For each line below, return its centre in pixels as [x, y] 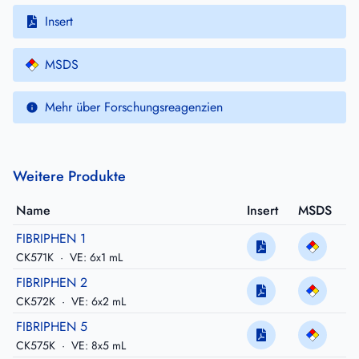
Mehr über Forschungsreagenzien [134, 107]
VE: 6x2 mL [97, 302]
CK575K [37, 346]
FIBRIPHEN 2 [52, 283]
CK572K [37, 302]
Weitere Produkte [69, 177]
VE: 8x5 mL [97, 346]
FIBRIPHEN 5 [52, 327]
